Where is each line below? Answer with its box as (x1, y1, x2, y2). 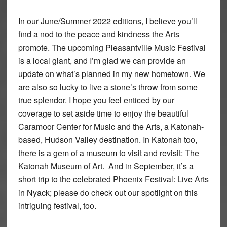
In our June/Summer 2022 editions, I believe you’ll (18, 15, 197, 27)
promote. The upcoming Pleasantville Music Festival (18, 41, 206, 53)
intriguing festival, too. (18, 199, 96, 211)
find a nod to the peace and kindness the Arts (18, 28, 179, 40)
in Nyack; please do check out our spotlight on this (18, 186, 198, 198)
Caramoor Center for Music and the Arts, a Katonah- (18, 120, 204, 132)
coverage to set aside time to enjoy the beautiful (18, 107, 188, 119)
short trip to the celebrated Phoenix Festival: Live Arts (18, 173, 209, 185)
